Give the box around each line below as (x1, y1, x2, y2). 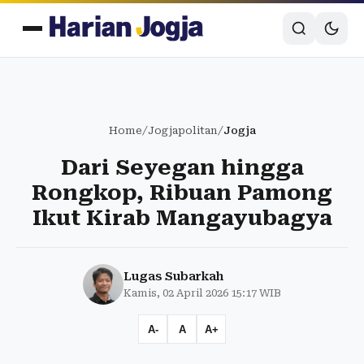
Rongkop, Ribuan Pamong (32, 180, 332, 205)
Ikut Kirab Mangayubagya (32, 206, 332, 230)
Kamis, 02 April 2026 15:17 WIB (123, 287, 281, 299)
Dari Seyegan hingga (60, 155, 304, 180)
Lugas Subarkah (123, 270, 223, 283)
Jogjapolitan (147, 124, 218, 136)
